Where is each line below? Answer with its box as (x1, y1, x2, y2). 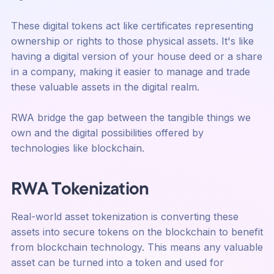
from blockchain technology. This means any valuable (10, 241, 263, 254)
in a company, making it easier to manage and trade (10, 65, 250, 78)
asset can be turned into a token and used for (10, 256, 224, 269)
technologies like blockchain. (10, 142, 144, 155)
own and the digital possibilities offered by (10, 127, 204, 139)
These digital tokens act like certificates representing (10, 20, 253, 32)
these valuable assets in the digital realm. (10, 81, 202, 94)
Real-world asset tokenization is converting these (10, 210, 239, 223)
